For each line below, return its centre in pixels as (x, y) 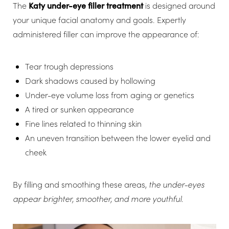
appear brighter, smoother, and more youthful (97, 199)
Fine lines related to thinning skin (83, 123)
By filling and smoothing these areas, (81, 184)
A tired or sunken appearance (79, 109)
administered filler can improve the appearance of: (106, 34)
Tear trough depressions (69, 66)
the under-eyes (177, 184)
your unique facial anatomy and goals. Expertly (99, 20)
